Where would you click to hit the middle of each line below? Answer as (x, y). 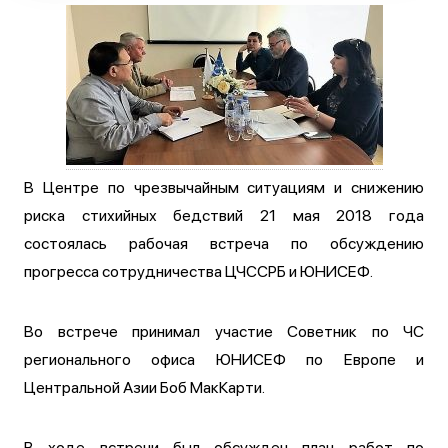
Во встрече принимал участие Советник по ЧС (224, 332)
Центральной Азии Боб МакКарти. (144, 388)
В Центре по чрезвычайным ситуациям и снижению (224, 188)
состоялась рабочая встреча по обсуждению (224, 244)
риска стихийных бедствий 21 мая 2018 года (224, 216)
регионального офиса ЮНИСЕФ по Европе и (224, 360)
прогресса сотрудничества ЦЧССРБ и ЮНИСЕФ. (198, 272)
